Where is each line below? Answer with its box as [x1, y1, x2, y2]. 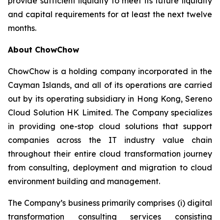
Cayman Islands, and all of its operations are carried [8, 80, 212, 90]
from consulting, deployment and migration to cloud [8, 163, 212, 172]
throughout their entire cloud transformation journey [8, 149, 212, 159]
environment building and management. [8, 176, 160, 186]
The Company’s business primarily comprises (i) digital [8, 198, 212, 208]
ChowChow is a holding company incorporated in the [8, 66, 212, 76]
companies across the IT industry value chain [8, 135, 212, 145]
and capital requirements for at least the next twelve [8, 9, 212, 19]
